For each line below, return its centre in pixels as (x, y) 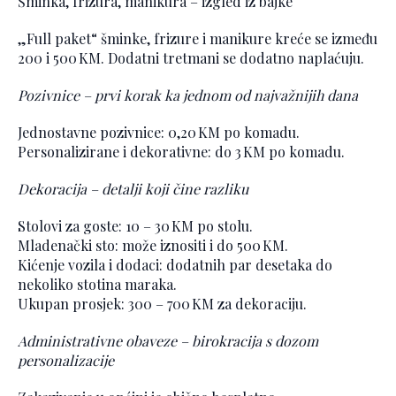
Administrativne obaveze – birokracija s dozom (168, 341)
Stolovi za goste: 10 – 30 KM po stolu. (135, 226)
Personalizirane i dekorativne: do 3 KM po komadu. (181, 152)
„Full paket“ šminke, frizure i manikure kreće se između (198, 39)
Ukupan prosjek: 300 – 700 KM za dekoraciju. (162, 304)
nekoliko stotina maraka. (97, 285)
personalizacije (66, 361)
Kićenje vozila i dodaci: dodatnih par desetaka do (175, 265)
